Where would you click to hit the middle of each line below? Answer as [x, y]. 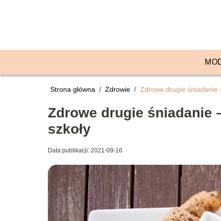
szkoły [69, 129]
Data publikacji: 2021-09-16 [85, 150]
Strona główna [74, 89]
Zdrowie [119, 89]
